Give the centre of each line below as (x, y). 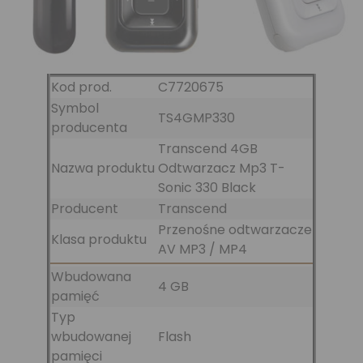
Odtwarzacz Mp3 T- (222, 168)
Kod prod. (81, 87)
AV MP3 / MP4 (203, 249)
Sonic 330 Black (207, 187)
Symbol (75, 108)
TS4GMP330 (196, 117)
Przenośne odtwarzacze (235, 229)
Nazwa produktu (103, 168)
